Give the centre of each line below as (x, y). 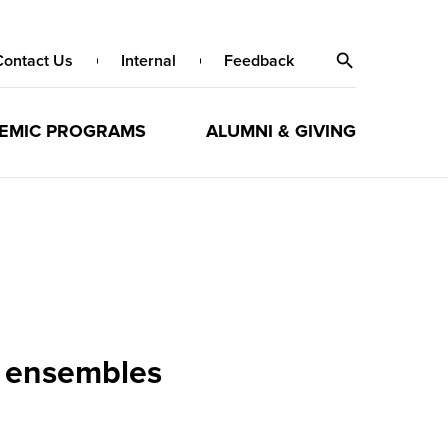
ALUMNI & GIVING (280, 131)
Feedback (259, 61)
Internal (148, 61)
